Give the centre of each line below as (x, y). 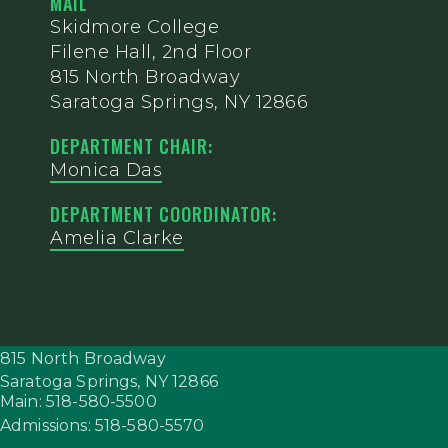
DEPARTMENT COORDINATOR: (163, 214)
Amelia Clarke (117, 238)
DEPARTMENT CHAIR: (131, 146)
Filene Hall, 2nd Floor (150, 52)
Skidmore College (134, 27)
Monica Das (106, 170)
